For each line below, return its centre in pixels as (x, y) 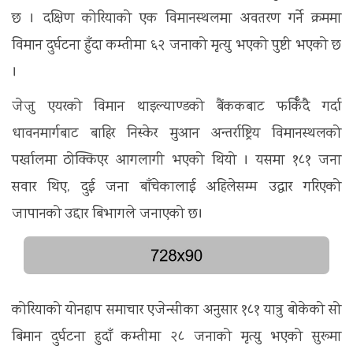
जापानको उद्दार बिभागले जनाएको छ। (108, 215)
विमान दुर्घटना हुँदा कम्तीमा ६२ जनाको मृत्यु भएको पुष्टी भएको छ (176, 46)
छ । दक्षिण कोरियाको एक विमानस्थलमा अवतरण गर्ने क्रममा (176, 20)
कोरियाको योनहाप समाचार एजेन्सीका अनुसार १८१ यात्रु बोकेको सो (176, 311)
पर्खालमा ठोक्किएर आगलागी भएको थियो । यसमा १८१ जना (176, 162)
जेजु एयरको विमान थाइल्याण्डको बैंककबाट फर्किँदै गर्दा (176, 108)
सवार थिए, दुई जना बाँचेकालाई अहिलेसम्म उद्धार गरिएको (176, 188)
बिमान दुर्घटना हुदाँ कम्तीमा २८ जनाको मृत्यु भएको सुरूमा (176, 338)
